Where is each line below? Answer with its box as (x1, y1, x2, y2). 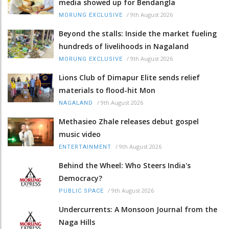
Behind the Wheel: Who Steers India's (59, 161, 191, 171)
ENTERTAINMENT (59, 144, 111, 151)
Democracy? (59, 173, 102, 184)
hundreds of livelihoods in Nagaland (59, 41, 189, 52)
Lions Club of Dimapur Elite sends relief (59, 73, 200, 83)
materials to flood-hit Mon (59, 85, 155, 96)
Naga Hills (59, 217, 95, 227)
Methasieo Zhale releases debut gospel (59, 117, 199, 127)
